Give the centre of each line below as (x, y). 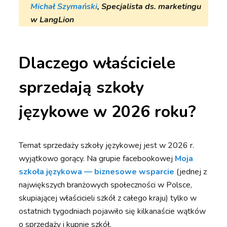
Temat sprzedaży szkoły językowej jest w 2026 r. (107, 146)
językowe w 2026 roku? (108, 112)
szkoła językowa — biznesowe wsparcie (97, 172)
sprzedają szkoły (82, 88)
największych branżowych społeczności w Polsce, (106, 185)
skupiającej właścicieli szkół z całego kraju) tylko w (108, 198)
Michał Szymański (64, 7)
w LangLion (52, 20)
